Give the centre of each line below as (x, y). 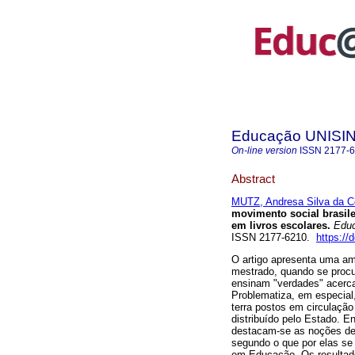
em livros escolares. (281, 226)
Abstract (253, 178)
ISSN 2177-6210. (274, 238)
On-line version (264, 151)
